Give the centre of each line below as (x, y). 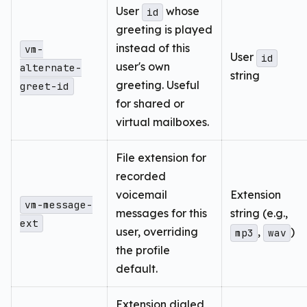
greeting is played (164, 30)
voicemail (142, 195)
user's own (143, 67)
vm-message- (58, 205)
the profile (143, 250)
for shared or (150, 104)
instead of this (153, 48)
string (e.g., (259, 213)
